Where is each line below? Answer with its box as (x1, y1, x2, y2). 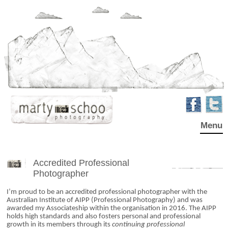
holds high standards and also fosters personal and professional (7, 213, 201, 220)
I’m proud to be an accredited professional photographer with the (7, 188, 207, 196)
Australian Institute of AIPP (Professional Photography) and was (7, 196, 203, 204)
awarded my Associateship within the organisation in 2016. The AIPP (7, 205, 216, 212)
